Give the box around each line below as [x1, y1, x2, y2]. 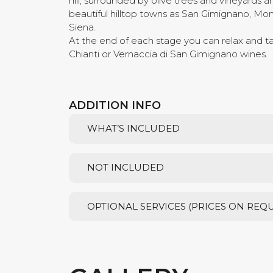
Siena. [69, 21, 96, 33]
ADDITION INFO [69, 99, 161, 112]
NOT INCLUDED [87, 161, 165, 174]
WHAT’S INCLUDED [87, 122, 180, 135]
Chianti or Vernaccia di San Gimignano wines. [69, 48, 268, 60]
